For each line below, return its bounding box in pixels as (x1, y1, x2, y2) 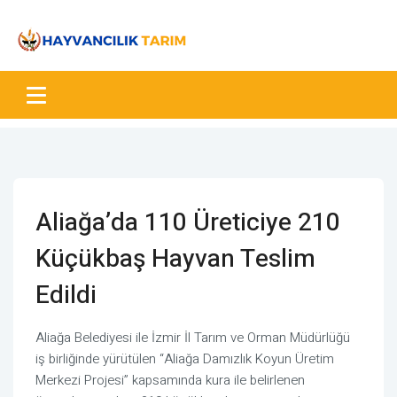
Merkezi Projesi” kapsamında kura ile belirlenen (35, 370, 305, 390)
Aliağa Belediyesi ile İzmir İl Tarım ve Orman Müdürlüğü (35, 328, 350, 347)
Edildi (35, 277, 97, 314)
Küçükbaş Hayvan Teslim (35, 241, 315, 277)
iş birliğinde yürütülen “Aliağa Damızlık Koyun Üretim (35, 349, 334, 369)
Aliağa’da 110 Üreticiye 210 (35, 205, 340, 241)
